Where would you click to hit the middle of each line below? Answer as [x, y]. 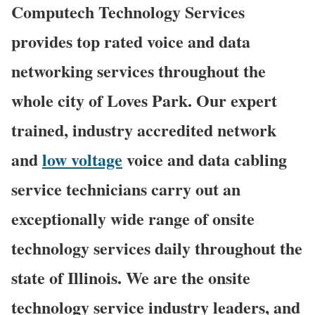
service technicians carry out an [126, 188]
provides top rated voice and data [131, 41]
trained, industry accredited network [144, 129]
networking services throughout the [139, 70]
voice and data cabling [205, 159]
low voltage [82, 159]
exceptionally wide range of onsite [133, 218]
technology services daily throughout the [157, 247]
